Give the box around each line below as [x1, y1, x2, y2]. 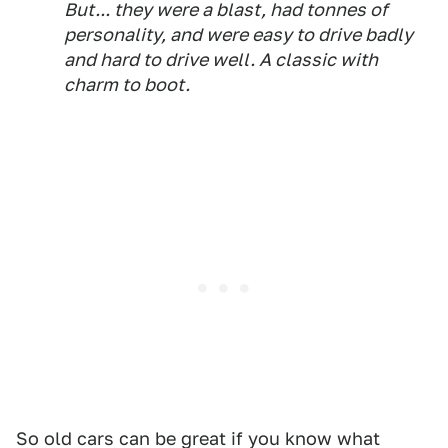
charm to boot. [64, 74, 190, 95]
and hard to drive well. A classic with [64, 49, 378, 70]
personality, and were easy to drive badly [64, 24, 413, 45]
